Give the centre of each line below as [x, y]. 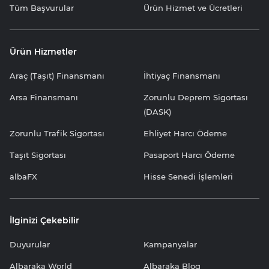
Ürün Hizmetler [43, 51]
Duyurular [30, 244]
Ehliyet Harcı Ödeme [185, 133]
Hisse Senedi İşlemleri [188, 176]
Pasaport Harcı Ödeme [189, 155]
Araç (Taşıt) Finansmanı [57, 75]
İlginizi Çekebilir [44, 220]
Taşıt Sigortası [38, 155]
